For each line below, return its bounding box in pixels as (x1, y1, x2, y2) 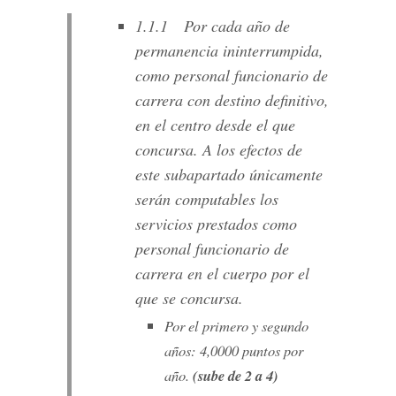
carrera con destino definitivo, (134, 88, 329, 110)
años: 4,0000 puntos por (164, 340, 303, 361)
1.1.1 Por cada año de (134, 14, 290, 36)
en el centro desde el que (134, 113, 295, 135)
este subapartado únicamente (134, 163, 323, 185)
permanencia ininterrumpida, (134, 39, 324, 61)
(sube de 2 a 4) (192, 365, 278, 386)
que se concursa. (134, 286, 243, 308)
